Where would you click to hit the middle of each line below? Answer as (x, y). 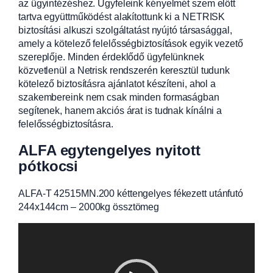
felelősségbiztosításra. (66, 123)
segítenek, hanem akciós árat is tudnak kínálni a (120, 110)
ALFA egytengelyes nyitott (109, 150)
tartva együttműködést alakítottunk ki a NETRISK (122, 16)
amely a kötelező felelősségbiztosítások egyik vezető (131, 43)
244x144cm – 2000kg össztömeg (89, 206)
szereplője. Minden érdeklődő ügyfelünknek (111, 56)
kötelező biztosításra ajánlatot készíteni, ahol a (117, 83)
